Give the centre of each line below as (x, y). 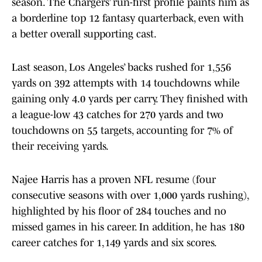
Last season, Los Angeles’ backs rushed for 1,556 (121, 68)
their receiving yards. (60, 146)
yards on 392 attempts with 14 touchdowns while (126, 83)
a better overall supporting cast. (84, 34)
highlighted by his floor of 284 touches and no (119, 211)
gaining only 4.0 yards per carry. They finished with (130, 99)
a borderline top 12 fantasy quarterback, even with (128, 18)
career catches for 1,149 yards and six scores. (114, 243)
